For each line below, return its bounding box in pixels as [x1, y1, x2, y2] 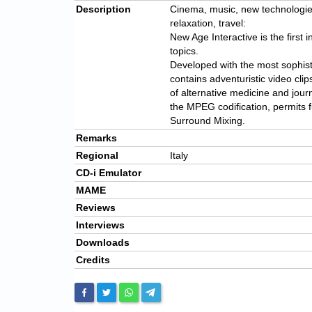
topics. [170, 45, 198, 57]
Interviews [76, 219, 125, 231]
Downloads [76, 237, 130, 249]
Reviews [76, 202, 116, 214]
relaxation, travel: [170, 17, 246, 29]
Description [76, 3, 131, 15]
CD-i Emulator [76, 167, 141, 179]
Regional [76, 150, 118, 162]
